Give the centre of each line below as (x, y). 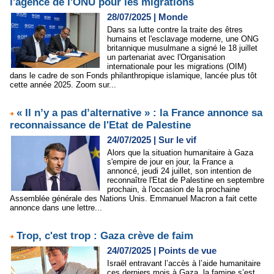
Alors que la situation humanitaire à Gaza (180, 153)
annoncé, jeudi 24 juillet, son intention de (179, 171)
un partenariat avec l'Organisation (166, 57)
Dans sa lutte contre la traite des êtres (175, 30)
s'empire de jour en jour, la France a (170, 162)
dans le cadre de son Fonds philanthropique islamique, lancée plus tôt (133, 76)
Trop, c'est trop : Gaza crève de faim (105, 236)
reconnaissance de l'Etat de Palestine (100, 125)
